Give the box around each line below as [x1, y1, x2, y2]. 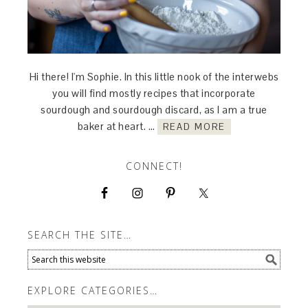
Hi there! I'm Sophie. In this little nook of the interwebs [29, 70, 279, 84]
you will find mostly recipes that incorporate [52, 87, 256, 100]
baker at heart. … [77, 120, 157, 133]
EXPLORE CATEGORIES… [27, 284, 159, 298]
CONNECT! [125, 159, 183, 173]
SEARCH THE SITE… [27, 228, 133, 242]
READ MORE [162, 121, 225, 133]
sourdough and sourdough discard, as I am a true [41, 103, 267, 117]
